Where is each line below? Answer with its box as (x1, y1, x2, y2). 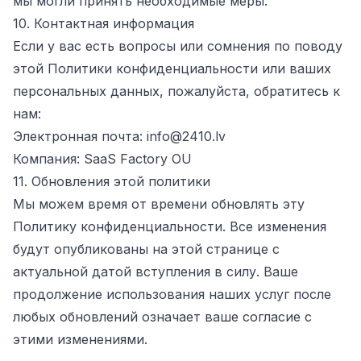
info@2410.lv (147, 128, 226, 144)
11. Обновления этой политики (13, 173, 210, 189)
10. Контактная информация (13, 15, 194, 31)
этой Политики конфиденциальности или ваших (13, 60, 331, 77)
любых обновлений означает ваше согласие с (13, 309, 312, 325)
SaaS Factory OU (84, 151, 192, 167)
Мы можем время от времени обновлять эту (13, 196, 305, 212)
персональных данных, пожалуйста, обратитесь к (13, 83, 340, 99)
